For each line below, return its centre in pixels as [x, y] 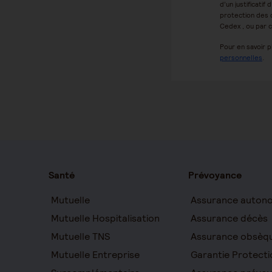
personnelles [241, 58]
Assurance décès [229, 218]
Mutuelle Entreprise [95, 255]
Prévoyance [215, 175]
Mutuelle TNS [80, 236]
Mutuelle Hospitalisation [105, 218]
